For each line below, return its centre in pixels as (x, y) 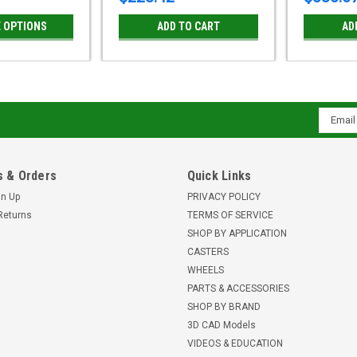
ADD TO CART (189, 26)
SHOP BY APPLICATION (237, 233)
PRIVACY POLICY (224, 196)
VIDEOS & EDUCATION (235, 343)
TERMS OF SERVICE (230, 215)
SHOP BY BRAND (224, 306)
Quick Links (219, 175)
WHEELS (205, 270)
